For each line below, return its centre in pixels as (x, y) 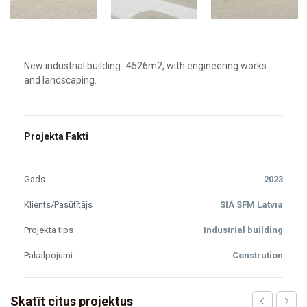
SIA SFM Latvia (251, 205)
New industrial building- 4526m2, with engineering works (145, 66)
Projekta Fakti (56, 136)
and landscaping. (60, 80)
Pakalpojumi (48, 255)
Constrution (258, 255)
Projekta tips (49, 230)
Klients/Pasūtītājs (58, 205)
